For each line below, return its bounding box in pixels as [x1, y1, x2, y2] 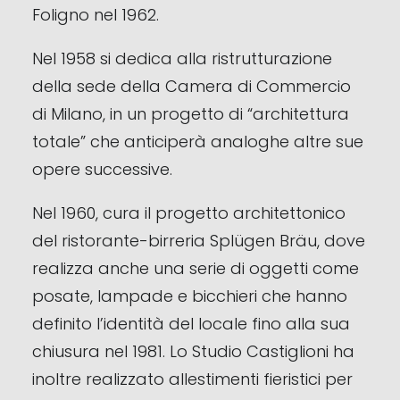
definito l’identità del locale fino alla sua [32, 312, 350, 335]
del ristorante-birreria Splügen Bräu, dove [32, 229, 365, 252]
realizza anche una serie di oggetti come [32, 257, 359, 279]
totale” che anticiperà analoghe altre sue [32, 130, 363, 153]
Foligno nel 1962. [32, 4, 159, 26]
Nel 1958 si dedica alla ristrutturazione [32, 47, 332, 70]
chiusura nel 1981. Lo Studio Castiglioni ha [32, 340, 354, 362]
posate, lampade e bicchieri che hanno [32, 285, 347, 307]
